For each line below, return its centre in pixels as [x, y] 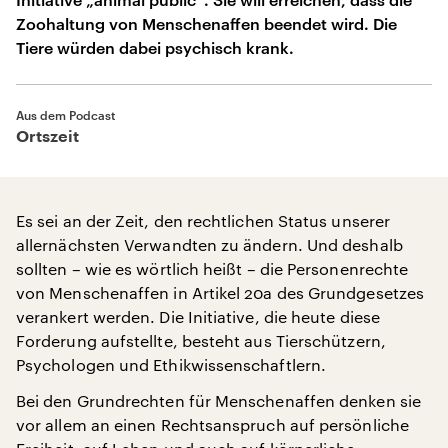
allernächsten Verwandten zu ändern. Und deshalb [209, 244]
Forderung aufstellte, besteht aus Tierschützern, [201, 340]
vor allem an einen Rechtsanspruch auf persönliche [212, 424]
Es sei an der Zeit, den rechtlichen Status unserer [203, 220]
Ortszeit [47, 137]
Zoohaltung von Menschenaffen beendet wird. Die [206, 23]
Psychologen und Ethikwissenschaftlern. [171, 364]
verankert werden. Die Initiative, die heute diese [198, 316]
